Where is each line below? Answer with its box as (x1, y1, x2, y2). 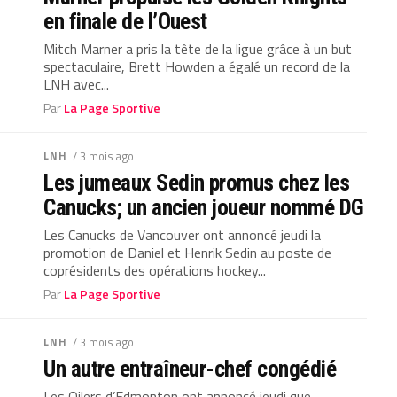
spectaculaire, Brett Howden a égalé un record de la (43, 56, 351, 77)
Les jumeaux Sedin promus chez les (43, 169, 350, 196)
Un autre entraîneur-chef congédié (43, 355, 337, 382)
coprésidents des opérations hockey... (43, 260, 267, 281)
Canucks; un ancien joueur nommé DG (43, 194, 364, 221)
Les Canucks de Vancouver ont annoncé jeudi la (43, 224, 322, 245)
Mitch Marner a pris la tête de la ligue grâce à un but (43, 38, 353, 59)
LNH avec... (43, 74, 110, 95)
